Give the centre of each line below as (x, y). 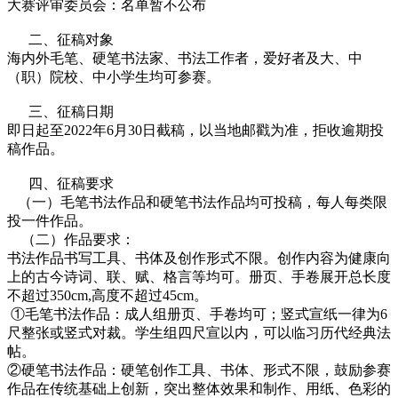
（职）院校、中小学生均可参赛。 (114, 77)
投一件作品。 (52, 221)
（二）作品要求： (71, 239)
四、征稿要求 (62, 183)
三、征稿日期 (60, 111)
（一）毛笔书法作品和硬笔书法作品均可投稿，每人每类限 (197, 202)
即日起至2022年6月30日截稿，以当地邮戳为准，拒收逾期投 (195, 130)
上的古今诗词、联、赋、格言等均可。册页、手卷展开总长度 (199, 277)
